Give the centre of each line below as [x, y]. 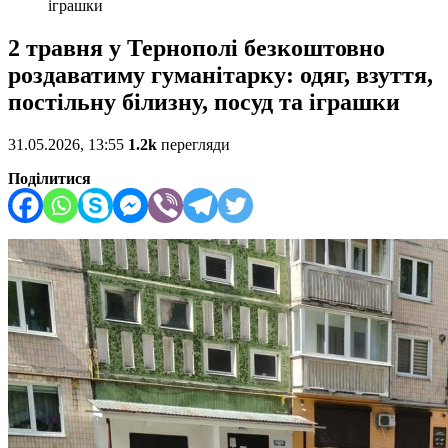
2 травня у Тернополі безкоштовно [196, 48]
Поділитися [49, 179]
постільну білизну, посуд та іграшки [204, 102]
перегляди [193, 145]
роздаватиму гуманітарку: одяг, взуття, [220, 75]
